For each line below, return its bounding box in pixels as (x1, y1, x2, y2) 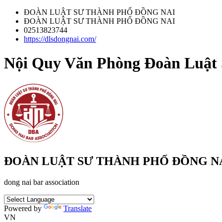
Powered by (4, 204, 44, 213)
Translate (63, 204, 92, 213)
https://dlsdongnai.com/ (24, 35, 96, 43)
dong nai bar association (4, 177, 79, 186)
